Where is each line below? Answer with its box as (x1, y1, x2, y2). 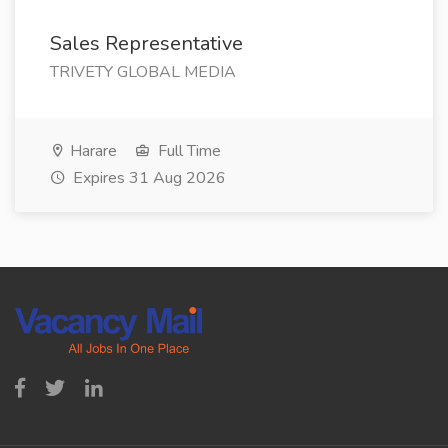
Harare (66, 140, 117, 162)
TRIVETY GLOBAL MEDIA (50, 61, 236, 83)
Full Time (154, 140, 221, 162)
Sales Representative (50, 30, 243, 57)
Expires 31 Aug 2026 (69, 167, 226, 189)
